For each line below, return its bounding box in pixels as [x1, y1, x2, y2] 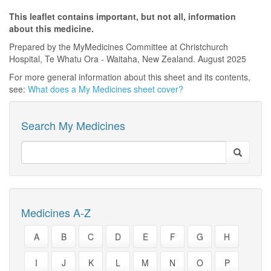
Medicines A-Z [21, 204, 91, 220]
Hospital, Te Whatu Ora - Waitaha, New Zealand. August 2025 [9, 53, 246, 65]
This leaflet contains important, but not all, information [9, 10, 236, 22]
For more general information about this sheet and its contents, [9, 71, 250, 83]
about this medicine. [9, 22, 94, 34]
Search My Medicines [21, 117, 125, 133]
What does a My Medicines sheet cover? [28, 83, 183, 95]
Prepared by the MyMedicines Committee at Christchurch [9, 41, 228, 53]
